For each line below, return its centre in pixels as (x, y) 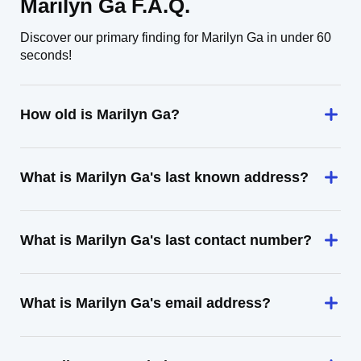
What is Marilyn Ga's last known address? (164, 177)
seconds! (46, 55)
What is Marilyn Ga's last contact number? (166, 240)
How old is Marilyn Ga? (100, 114)
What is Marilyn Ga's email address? (145, 303)
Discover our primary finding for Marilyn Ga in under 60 (176, 37)
